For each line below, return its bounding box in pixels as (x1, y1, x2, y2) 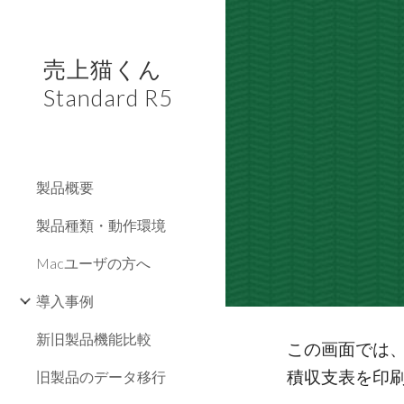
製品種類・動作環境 (36, 216, 166, 234)
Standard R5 (43, 84, 173, 111)
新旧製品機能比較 (36, 330, 151, 347)
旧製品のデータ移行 (36, 368, 166, 385)
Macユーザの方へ (36, 254, 151, 271)
